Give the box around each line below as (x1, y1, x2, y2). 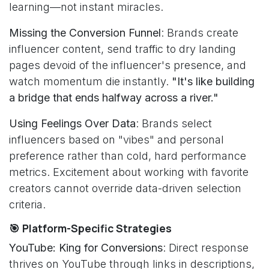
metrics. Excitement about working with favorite (9, 166, 249, 178)
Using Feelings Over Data (9, 117, 136, 130)
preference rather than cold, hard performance (9, 150, 246, 162)
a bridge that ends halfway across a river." (9, 91, 219, 104)
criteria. (9, 198, 46, 211)
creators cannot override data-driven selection (9, 182, 241, 195)
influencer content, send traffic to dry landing (9, 43, 236, 55)
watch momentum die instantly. (9, 75, 172, 88)
